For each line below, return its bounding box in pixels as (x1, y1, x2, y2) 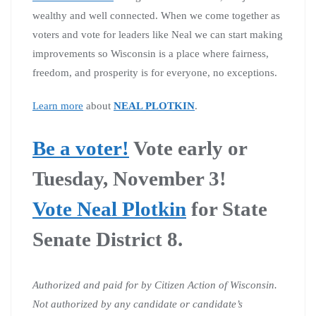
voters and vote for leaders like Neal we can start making (32, 28, 283, 40)
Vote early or (129, 136, 247, 159)
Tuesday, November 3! (32, 166, 226, 190)
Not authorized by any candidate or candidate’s (32, 298, 243, 310)
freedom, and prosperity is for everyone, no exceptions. (32, 66, 277, 78)
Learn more (32, 99, 83, 111)
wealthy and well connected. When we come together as (32, 9, 280, 21)
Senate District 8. (32, 227, 183, 250)
